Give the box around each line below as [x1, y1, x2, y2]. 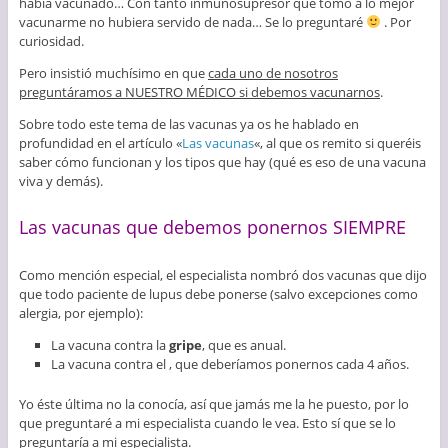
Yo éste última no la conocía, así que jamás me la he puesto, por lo [18, 394, 409, 413]
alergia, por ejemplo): [18, 303, 143, 322]
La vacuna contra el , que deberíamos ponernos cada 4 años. [51, 354, 410, 373]
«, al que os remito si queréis [253, 133, 421, 152]
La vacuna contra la [51, 335, 170, 354]
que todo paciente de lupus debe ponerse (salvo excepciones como [18, 284, 418, 303]
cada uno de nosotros [207, 63, 338, 82]
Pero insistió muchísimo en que [18, 63, 208, 82]
